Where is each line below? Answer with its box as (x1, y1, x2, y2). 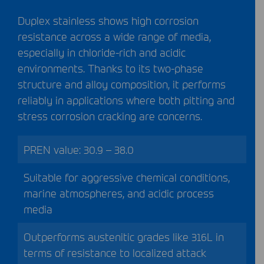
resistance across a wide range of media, (18, 29, 211, 43)
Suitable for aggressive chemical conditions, (24, 170, 230, 184)
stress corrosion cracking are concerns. (18, 108, 202, 123)
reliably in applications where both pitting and (18, 93, 235, 107)
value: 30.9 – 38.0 (51, 142, 134, 156)
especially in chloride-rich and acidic (18, 45, 186, 59)
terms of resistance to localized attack (24, 245, 206, 259)
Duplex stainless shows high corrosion (18, 13, 199, 27)
